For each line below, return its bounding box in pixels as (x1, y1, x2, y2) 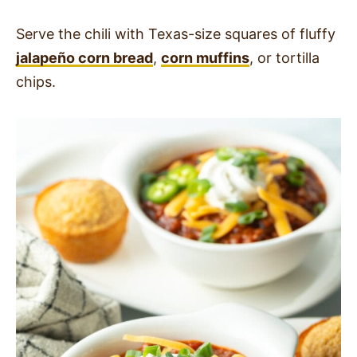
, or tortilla (249, 49, 320, 66)
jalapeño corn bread (16, 49, 153, 66)
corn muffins (161, 49, 249, 66)
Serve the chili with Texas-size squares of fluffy (16, 25, 335, 42)
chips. (16, 73, 56, 90)
